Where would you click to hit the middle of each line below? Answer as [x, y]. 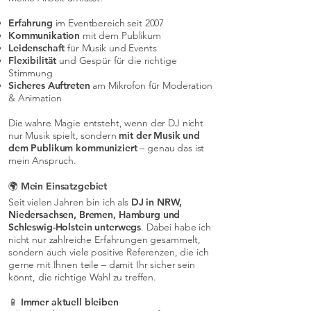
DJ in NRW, [157, 202]
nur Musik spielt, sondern [64, 135]
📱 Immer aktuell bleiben [64, 302]
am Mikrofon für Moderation [151, 85]
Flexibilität [34, 60]
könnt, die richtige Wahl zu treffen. [82, 277]
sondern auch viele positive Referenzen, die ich [109, 252]
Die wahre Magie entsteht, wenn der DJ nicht [106, 123]
